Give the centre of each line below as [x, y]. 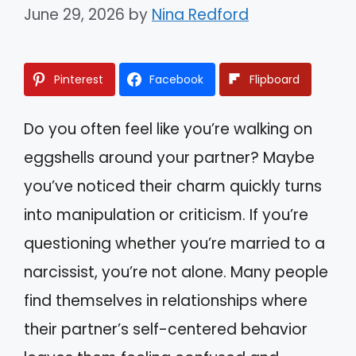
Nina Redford [200, 14]
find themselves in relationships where [166, 300]
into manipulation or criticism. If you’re [166, 215]
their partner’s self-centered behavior [166, 329]
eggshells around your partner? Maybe [169, 157]
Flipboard [275, 79]
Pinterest [79, 79]
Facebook [176, 79]
